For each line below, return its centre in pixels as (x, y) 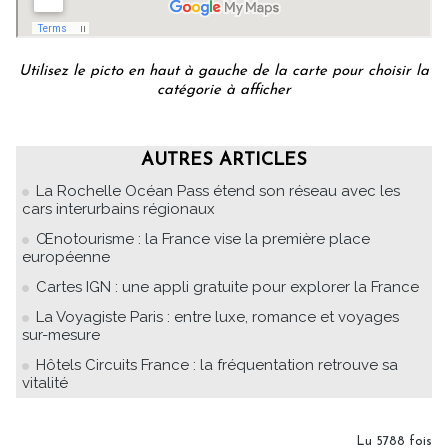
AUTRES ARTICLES (224, 161)
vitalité (45, 383)
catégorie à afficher (224, 91)
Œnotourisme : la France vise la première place (203, 239)
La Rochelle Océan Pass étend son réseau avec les (218, 191)
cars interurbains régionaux (118, 209)
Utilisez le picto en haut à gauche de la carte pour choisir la (224, 72)
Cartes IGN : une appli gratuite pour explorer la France (227, 287)
